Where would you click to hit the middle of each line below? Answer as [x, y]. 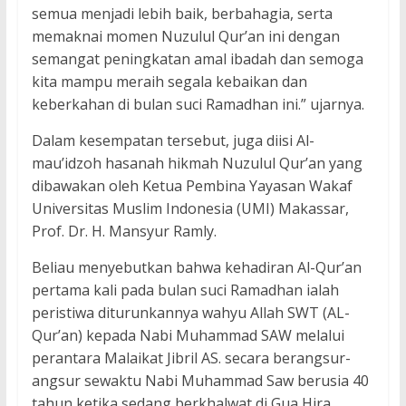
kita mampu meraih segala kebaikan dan [169, 82]
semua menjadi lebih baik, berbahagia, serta [182, 14]
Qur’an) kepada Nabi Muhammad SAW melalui [188, 336]
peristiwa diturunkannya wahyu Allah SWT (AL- [190, 313]
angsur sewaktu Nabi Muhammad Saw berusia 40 [200, 381]
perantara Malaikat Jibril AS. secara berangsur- [191, 358]
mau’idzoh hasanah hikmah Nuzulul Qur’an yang [197, 164]
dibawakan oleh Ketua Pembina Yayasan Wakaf [192, 186]
